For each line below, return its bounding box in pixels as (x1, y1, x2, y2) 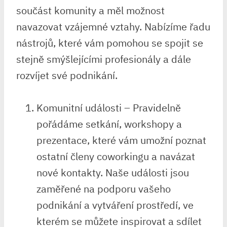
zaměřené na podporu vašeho (36, 181, 171, 196)
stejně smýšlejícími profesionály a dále (16, 52, 191, 66)
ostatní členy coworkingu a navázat (36, 149, 195, 163)
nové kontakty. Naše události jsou (36, 165, 189, 179)
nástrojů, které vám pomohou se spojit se (16, 35, 203, 50)
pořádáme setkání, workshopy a (36, 117, 182, 131)
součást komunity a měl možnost (16, 3, 165, 17)
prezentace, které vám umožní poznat (36, 133, 206, 147)
